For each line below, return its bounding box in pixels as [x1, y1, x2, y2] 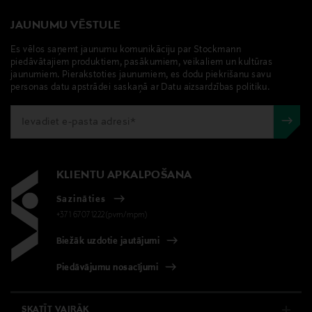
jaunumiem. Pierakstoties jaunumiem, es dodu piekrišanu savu [10, 70, 271, 80]
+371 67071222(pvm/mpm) [56, 210, 148, 219]
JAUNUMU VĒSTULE [10, 19, 121, 32]
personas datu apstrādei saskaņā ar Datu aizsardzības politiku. [10, 82, 270, 93]
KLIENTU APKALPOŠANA [56, 169, 192, 182]
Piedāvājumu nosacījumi [56, 263, 159, 274]
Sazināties [56, 194, 107, 205]
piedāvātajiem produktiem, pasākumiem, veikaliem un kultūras [10, 57, 272, 68]
